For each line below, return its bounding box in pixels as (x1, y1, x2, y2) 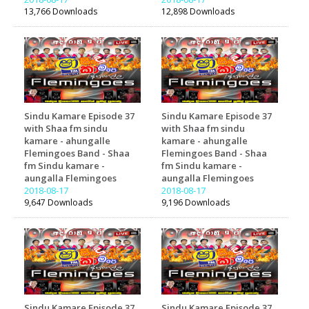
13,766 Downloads (24, 5, 97, 17)
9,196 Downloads (161, 197, 230, 209)
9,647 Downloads (24, 197, 92, 209)
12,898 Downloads (161, 5, 235, 17)
